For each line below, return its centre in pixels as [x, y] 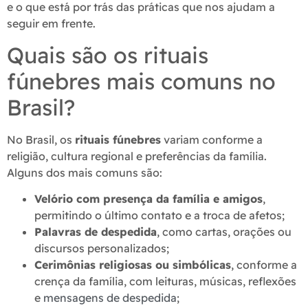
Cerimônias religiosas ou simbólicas [133, 265]
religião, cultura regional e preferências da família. [137, 156]
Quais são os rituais [108, 55]
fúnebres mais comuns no [141, 81]
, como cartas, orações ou [224, 232]
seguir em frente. [51, 24]
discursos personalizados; [102, 249]
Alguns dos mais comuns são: [85, 172]
